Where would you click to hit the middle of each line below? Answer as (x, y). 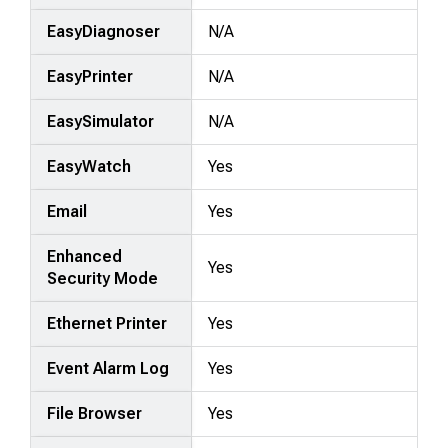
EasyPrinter (90, 76)
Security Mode (103, 278)
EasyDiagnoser (104, 31)
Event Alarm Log (108, 368)
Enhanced (85, 256)
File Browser (95, 413)
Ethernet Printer (107, 323)
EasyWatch (89, 166)
